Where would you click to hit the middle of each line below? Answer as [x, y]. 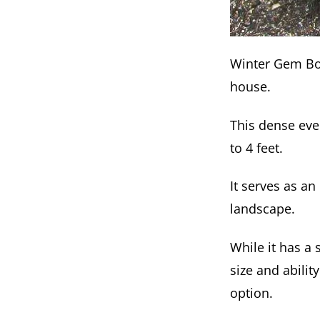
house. [250, 87]
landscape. [262, 209]
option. [251, 292]
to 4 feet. [256, 147]
